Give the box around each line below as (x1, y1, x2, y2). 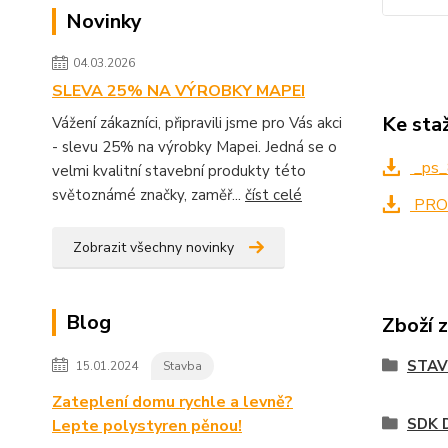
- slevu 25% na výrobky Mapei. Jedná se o (52, 137, 337, 157)
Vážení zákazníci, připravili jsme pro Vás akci (52, 113, 342, 133)
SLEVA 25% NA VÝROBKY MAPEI (52, 80, 305, 102)
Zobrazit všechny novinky (73, 238, 234, 257)
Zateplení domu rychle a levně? (52, 391, 293, 413)
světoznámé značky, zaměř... (52, 185, 245, 205)
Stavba (163, 358, 202, 374)
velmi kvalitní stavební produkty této (52, 161, 306, 181)
